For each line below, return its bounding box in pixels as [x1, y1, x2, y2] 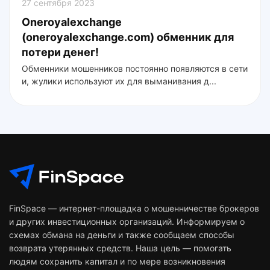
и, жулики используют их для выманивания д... [22, 76, 216, 87]
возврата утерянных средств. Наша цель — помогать [9, 243, 231, 254]
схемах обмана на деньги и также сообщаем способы [9, 230, 234, 240]
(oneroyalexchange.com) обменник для [22, 31, 234, 44]
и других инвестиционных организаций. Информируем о [9, 216, 245, 227]
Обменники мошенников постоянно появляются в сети [22, 63, 248, 74]
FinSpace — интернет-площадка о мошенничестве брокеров [9, 203, 259, 214]
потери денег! [22, 46, 99, 59]
